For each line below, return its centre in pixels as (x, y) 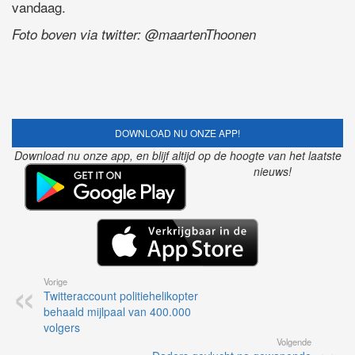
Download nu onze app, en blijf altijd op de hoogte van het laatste (177, 232)
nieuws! (273, 248)
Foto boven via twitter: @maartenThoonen (134, 34)
